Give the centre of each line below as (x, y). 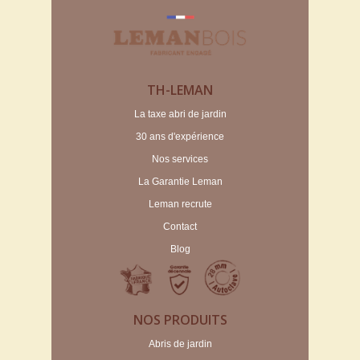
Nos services (180, 160)
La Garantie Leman (180, 182)
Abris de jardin (180, 344)
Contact (180, 227)
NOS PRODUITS (180, 320)
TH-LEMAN (180, 90)
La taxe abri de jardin (180, 115)
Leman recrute (180, 205)
